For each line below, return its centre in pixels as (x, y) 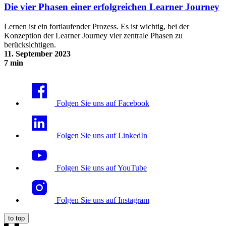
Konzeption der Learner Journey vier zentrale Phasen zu (93, 35)
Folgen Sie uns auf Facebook (103, 103)
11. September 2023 (37, 53)
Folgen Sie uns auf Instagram (103, 200)
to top (16, 218)
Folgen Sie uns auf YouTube (102, 167)
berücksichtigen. (30, 44)
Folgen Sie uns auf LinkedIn (102, 135)
